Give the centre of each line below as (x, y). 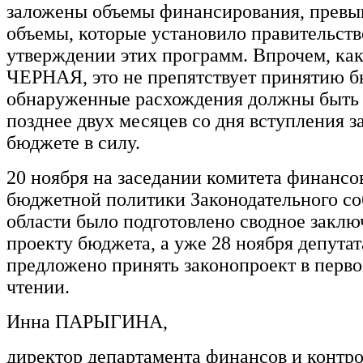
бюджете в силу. (76, 142)
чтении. (75, 286)
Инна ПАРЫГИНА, (87, 321)
